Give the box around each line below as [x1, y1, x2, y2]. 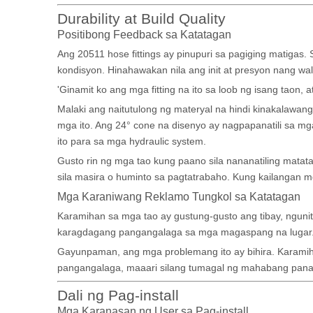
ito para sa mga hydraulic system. [57, 136, 206, 147]
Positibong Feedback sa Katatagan [57, 28, 231, 41]
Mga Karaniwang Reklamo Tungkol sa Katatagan [57, 190, 300, 203]
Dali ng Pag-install [57, 287, 179, 303]
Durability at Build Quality [57, 10, 226, 27]
